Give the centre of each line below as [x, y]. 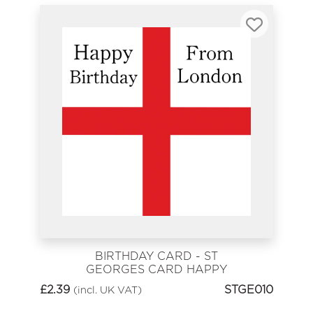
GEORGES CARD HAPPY [156, 270]
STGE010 [249, 289]
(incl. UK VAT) [108, 289]
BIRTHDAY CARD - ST [156, 256]
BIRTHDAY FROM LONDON [156, 283]
